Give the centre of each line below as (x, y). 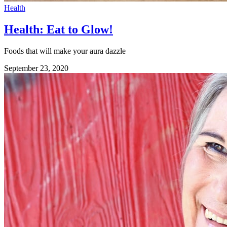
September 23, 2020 (36, 68)
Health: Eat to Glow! (59, 29)
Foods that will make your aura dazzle (65, 51)
